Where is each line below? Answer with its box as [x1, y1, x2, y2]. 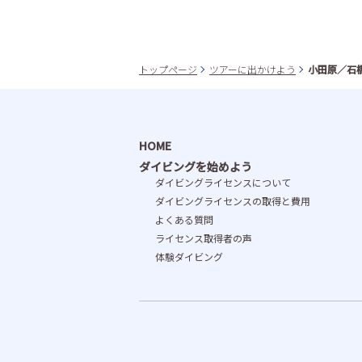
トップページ [139, 62, 197, 76]
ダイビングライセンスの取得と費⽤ [155, 194, 310, 208]
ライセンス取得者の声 [155, 231, 252, 245]
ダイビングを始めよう [139, 158, 252, 175]
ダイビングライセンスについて [155, 175, 291, 189]
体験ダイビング [155, 250, 223, 263]
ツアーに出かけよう [209, 62, 296, 76]
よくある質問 [155, 213, 213, 226]
